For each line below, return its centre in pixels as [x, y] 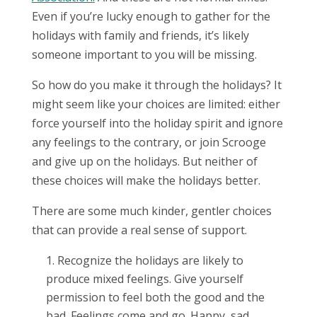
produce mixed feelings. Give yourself [144, 278]
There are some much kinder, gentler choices [151, 211]
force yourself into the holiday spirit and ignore [157, 123]
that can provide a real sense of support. [139, 230]
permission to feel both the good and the [155, 297]
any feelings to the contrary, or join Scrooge [149, 142]
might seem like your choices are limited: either [156, 104]
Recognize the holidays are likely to [150, 260]
